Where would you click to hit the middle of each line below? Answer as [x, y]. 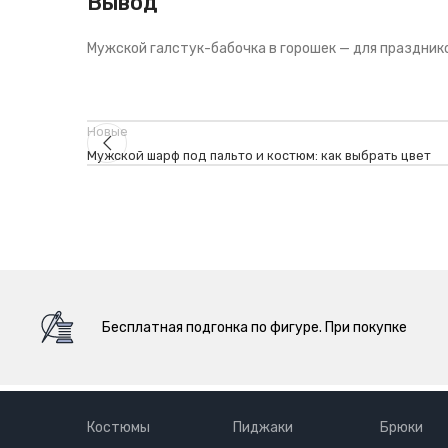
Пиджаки [263, 427]
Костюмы [118, 427]
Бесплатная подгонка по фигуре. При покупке [255, 327]
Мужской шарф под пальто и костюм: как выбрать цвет [259, 155]
